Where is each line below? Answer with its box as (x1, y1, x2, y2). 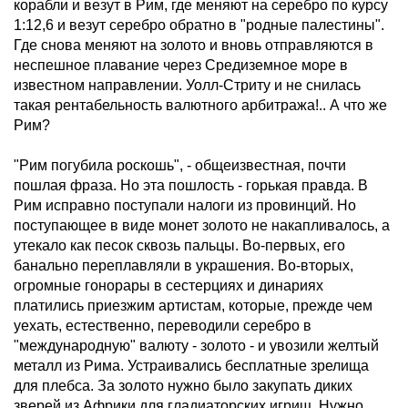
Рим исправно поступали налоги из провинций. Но (14, 198, 356, 213)
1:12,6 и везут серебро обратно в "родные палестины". (14, 17, 384, 33)
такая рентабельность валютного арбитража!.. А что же (14, 97, 387, 113)
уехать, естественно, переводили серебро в (14, 318, 311, 333)
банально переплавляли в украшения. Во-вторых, (14, 258, 353, 273)
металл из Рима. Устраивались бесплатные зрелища (14, 358, 369, 373)
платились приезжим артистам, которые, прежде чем (14, 298, 372, 313)
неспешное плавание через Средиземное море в (14, 57, 348, 73)
